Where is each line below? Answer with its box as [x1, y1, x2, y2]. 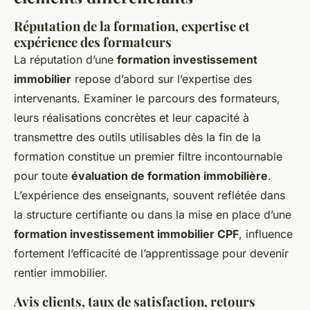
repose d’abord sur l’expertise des [71, 72, 252, 86]
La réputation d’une [14, 53, 117, 66]
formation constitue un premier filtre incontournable [14, 149, 282, 163]
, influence [239, 227, 293, 241]
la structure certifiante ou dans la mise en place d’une [14, 208, 291, 221]
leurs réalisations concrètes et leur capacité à [14, 111, 249, 125]
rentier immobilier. [14, 266, 108, 280]
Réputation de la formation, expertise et [14, 17, 250, 35]
